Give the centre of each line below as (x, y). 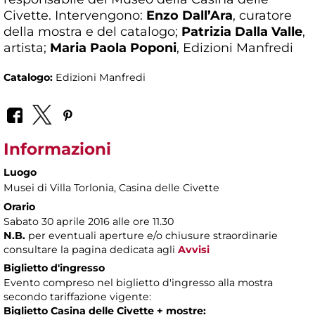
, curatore (262, 15)
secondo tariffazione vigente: (77, 297)
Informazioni (57, 149)
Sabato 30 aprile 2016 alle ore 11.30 (89, 222)
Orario (19, 207)
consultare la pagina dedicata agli (91, 250)
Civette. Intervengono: (75, 15)
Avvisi (194, 250)
